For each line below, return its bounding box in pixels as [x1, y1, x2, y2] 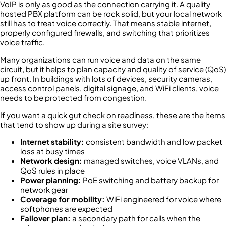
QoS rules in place [20, 165, 85, 175]
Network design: [20, 155, 82, 165]
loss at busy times [20, 146, 85, 156]
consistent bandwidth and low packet [84, 136, 222, 146]
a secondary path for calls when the [71, 213, 200, 223]
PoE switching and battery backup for [81, 175, 219, 185]
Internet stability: [20, 136, 84, 146]
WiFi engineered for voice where [105, 194, 221, 204]
